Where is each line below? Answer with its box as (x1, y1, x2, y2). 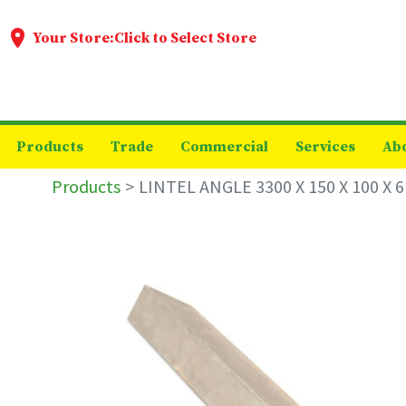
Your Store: (33, 28, 114, 47)
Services (295, 137, 355, 156)
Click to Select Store (114, 28, 256, 47)
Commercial (180, 137, 268, 156)
